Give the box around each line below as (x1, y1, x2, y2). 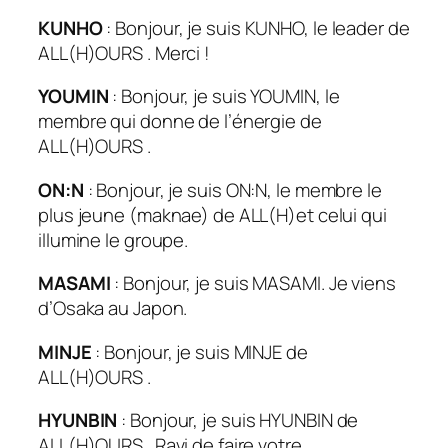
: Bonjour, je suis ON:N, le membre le (83, 176, 382, 203)
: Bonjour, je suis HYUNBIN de (121, 407, 359, 434)
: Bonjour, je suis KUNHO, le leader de (106, 14, 410, 41)
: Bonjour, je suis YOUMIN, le (112, 83, 340, 110)
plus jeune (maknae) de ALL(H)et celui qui (38, 201, 387, 228)
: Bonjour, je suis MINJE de (95, 338, 308, 365)
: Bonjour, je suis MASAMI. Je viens (114, 270, 396, 297)
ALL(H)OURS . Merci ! (38, 39, 210, 66)
